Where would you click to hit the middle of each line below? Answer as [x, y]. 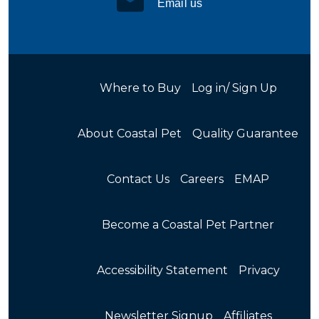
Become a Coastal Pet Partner [188, 224]
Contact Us [138, 179]
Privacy [259, 270]
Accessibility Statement [162, 270]
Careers [202, 179]
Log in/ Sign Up [234, 88]
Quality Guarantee [246, 133]
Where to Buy [140, 88]
